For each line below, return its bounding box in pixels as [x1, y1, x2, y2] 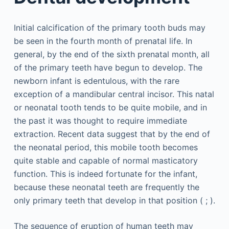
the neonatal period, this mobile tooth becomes [13, 142, 198, 152]
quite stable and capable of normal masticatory [13, 155, 198, 166]
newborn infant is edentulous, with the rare [13, 75, 179, 86]
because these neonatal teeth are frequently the [13, 181, 199, 192]
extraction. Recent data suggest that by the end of [13, 128, 210, 139]
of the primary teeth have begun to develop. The [13, 62, 202, 73]
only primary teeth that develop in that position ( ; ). [13, 195, 215, 205]
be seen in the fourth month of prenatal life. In [13, 35, 192, 46]
